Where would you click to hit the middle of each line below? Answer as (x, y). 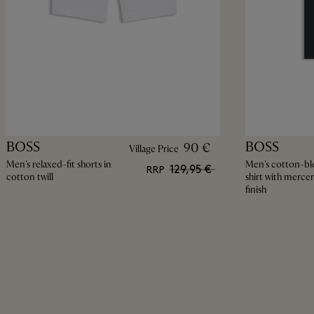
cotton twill (29, 177)
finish (255, 189)
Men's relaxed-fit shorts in (59, 164)
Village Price (153, 149)
